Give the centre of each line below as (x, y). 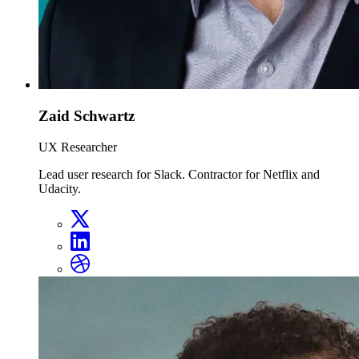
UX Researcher (78, 147)
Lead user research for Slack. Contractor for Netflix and (179, 174)
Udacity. (60, 188)
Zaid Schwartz (87, 116)
